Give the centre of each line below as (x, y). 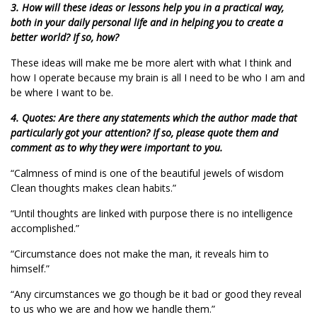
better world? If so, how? (65, 37)
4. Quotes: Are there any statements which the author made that (154, 118)
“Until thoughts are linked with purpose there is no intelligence (152, 213)
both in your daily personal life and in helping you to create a (147, 22)
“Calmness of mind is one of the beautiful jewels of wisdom (147, 173)
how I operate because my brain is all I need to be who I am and (158, 77)
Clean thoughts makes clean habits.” (93, 188)
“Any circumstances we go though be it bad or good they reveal (156, 294)
